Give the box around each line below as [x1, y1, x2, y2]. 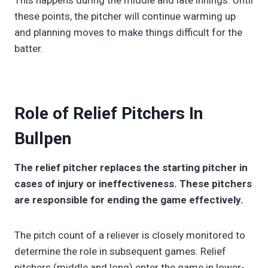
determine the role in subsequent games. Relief [14, 245, 226, 258]
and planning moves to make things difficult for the [14, 26, 242, 39]
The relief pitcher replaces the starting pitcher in [14, 162, 248, 174]
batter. [14, 42, 45, 55]
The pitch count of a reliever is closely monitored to [14, 229, 245, 242]
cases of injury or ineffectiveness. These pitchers [14, 178, 252, 190]
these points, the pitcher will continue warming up [14, 10, 236, 23]
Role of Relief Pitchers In [14, 103, 203, 124]
